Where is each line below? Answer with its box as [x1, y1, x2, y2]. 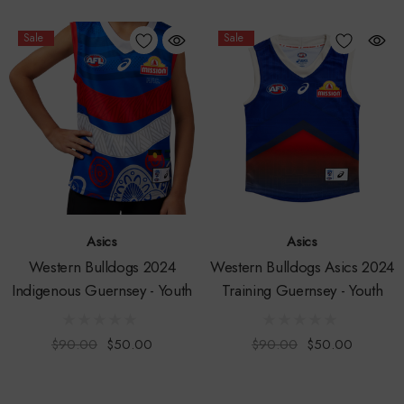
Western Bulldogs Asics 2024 [210, 255, 394, 278]
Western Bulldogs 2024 [28, 255, 176, 278]
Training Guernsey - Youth [221, 279, 383, 301]
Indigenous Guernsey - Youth [12, 279, 192, 301]
